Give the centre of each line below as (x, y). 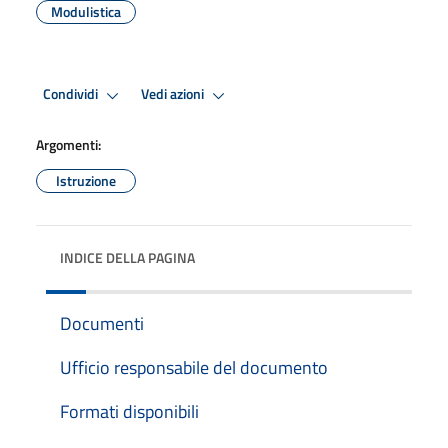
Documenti (102, 323)
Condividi (72, 94)
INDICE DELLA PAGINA (127, 257)
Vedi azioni (174, 94)
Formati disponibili (129, 411)
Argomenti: (68, 144)
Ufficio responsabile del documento (194, 367)
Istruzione (86, 180)
